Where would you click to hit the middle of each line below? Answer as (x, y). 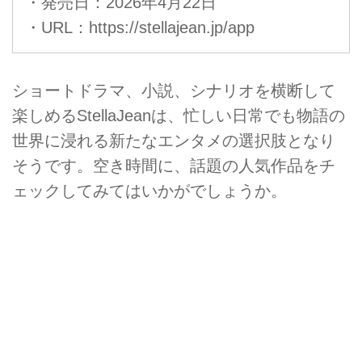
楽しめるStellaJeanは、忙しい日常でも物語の (179, 116)
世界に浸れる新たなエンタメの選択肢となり (174, 141)
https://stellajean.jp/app (171, 28)
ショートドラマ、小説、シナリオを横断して (174, 91)
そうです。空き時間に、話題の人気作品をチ (174, 166)
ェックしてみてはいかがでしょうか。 (149, 191)
